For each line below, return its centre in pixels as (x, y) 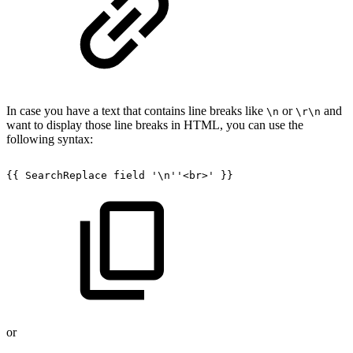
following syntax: (50, 139)
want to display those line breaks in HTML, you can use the (155, 124)
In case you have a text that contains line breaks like (136, 110)
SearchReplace (66, 175)
